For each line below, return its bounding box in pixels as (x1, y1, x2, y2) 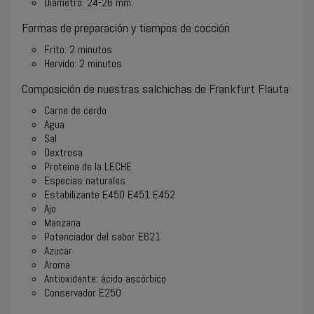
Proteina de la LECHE (44, 158, 132, 174)
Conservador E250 (44, 285, 121, 300)
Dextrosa (44, 144, 83, 160)
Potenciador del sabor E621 (44, 228, 161, 244)
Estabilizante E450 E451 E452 (44, 186, 175, 202)
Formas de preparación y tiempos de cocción (22, 19, 230, 36)
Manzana (44, 214, 81, 230)
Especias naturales (44, 172, 125, 188)
